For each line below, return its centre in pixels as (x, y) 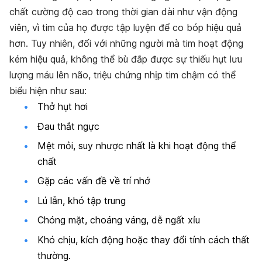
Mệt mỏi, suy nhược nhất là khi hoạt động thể (137, 146)
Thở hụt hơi (63, 107)
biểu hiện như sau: (48, 91)
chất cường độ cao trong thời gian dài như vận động (123, 12)
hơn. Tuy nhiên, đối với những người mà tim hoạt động (126, 44)
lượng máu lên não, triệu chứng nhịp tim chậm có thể (123, 75)
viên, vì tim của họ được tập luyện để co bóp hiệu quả (125, 28)
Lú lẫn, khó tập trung (82, 200)
